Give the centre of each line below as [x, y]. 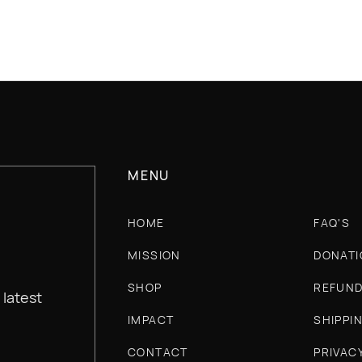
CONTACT [158, 352]
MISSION [154, 255]
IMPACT [151, 320]
